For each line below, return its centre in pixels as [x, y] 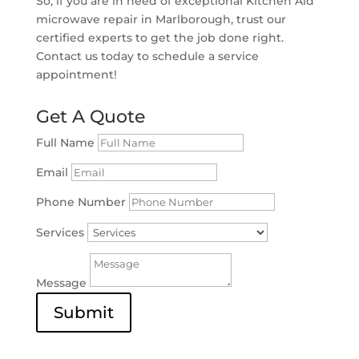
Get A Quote [90, 116]
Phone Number [81, 202]
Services [60, 232]
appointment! [76, 74]
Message [61, 282]
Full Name [65, 142]
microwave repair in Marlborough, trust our [161, 19]
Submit [83, 312]
